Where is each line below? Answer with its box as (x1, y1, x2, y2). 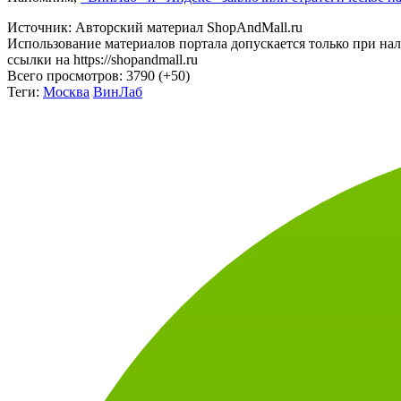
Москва (43, 69, 90, 85)
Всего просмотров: (7, 53, 126, 69)
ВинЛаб (93, 69, 142, 85)
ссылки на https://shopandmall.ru (7, 37, 198, 53)
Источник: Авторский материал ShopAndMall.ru (7, 4, 303, 21)
